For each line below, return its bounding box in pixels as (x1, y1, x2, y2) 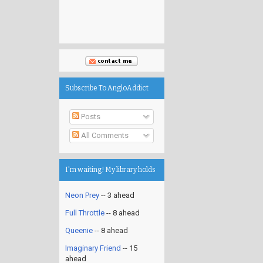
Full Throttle (65, 208, 104, 217)
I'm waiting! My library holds (65, 165, 156, 174)
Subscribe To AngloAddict (65, 84, 149, 92)
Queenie (65, 225, 93, 235)
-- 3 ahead (99, 190, 134, 200)
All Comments (79, 131, 129, 140)
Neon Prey (65, 190, 99, 200)
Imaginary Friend (65, 243, 121, 252)
